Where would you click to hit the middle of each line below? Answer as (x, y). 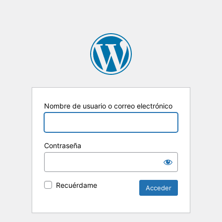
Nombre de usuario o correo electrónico (108, 106)
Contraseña (63, 146)
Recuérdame (77, 185)
